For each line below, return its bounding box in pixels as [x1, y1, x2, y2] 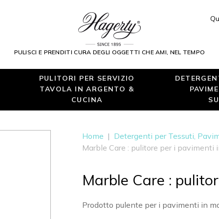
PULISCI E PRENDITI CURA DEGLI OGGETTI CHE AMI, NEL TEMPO [14, 48, 205, 56]
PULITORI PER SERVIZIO [39, 74, 135, 82]
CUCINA [71, 95, 103, 104]
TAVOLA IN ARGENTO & [40, 85, 134, 93]
